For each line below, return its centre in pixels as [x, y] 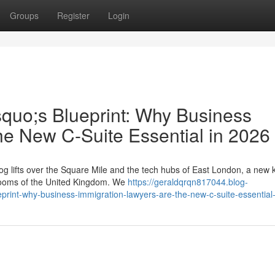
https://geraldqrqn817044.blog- [188, 182]
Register [73, 15]
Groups [24, 15]
